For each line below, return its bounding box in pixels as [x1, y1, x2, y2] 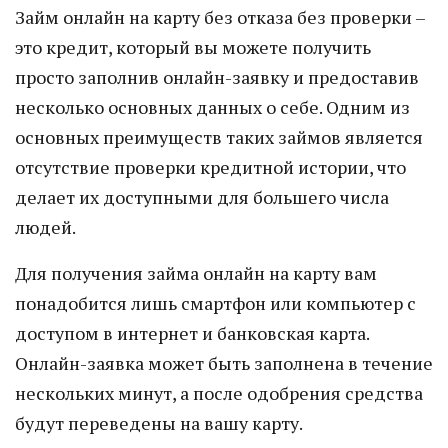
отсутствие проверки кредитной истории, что [15, 155, 406, 179]
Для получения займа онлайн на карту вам [15, 261, 377, 285]
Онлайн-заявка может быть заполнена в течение [15, 351, 433, 375]
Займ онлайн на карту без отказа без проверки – [15, 5, 425, 29]
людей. [15, 215, 76, 239]
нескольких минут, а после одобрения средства [15, 381, 423, 405]
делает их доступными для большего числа [15, 185, 389, 209]
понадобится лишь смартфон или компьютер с [15, 291, 416, 315]
